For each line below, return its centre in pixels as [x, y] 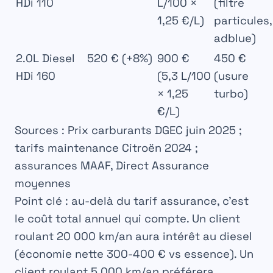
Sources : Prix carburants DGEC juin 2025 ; [128, 130]
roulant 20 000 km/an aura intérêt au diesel [133, 236]
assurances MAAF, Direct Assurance [112, 166]
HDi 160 [36, 76]
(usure [231, 76]
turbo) [231, 94]
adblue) [235, 38]
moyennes [43, 183]
